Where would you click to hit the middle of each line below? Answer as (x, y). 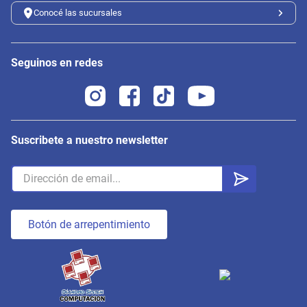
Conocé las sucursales (78, 12)
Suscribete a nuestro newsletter (89, 140)
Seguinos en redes (57, 62)
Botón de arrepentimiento (89, 224)
